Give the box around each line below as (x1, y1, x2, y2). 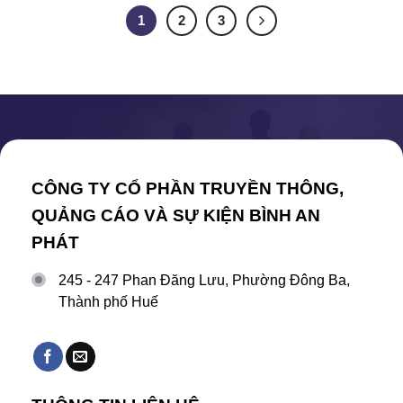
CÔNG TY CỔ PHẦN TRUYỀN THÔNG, (31, 178, 344, 198)
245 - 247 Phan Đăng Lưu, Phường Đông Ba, (58, 272, 350, 288)
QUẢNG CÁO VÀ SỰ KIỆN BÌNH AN (31, 205, 320, 225)
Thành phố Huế (58, 293, 158, 309)
